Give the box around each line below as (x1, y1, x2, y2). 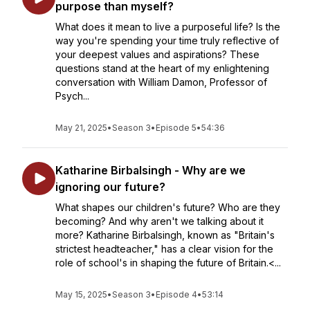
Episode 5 (156, 122, 197, 133)
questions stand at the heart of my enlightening (55, 62, 269, 74)
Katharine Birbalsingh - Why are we (55, 163, 246, 177)
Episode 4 (156, 289, 197, 300)
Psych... (55, 90, 89, 102)
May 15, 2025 (55, 289, 107, 300)
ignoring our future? (55, 180, 165, 194)
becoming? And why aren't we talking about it (55, 215, 264, 227)
